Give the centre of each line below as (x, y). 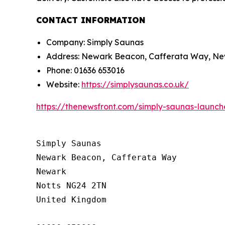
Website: (64, 84)
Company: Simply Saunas (95, 42)
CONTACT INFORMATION (91, 20)
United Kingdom (71, 200)
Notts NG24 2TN (71, 186)
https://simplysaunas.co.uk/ (135, 84)
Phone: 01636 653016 (85, 70)
